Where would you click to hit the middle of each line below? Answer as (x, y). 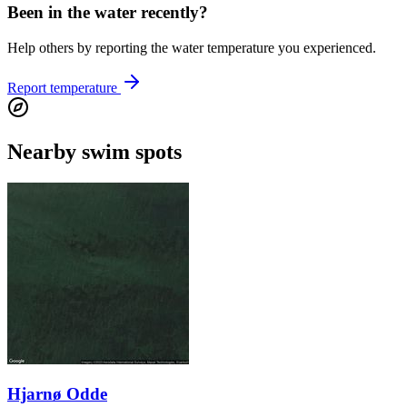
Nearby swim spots (94, 151)
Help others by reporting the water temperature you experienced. (192, 47)
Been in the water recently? (108, 13)
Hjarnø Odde (57, 394)
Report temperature (64, 87)
